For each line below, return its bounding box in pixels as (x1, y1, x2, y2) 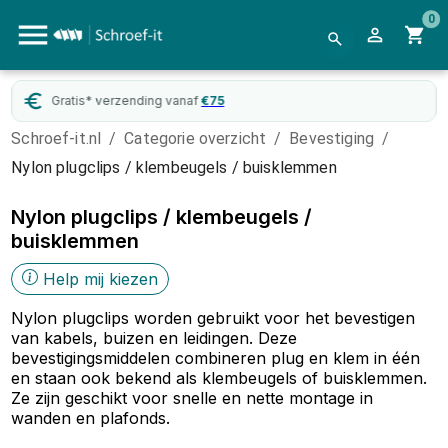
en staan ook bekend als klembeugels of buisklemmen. (11, 368, 428, 389)
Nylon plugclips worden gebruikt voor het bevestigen (11, 308, 416, 329)
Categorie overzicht (124, 129, 267, 148)
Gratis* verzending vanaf (51, 93, 199, 108)
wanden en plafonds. (11, 408, 171, 429)
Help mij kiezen (43, 269, 159, 289)
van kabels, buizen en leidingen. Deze (11, 328, 298, 349)
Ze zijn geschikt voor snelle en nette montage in (11, 388, 374, 409)
